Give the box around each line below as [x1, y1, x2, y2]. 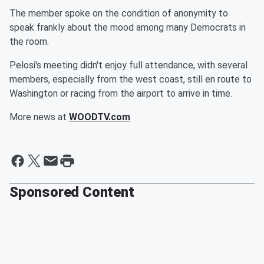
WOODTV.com [69, 111, 130, 123]
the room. [9, 36, 49, 47]
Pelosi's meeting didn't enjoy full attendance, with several [9, 60, 247, 71]
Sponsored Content [9, 184, 134, 200]
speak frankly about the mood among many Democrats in [9, 22, 246, 33]
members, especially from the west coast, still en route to [9, 74, 252, 85]
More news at [9, 111, 69, 123]
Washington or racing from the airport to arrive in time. [9, 88, 235, 99]
